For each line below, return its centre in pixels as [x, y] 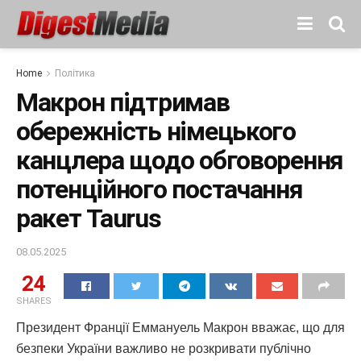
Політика [75, 73]
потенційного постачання [160, 189]
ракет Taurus [89, 218]
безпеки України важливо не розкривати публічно [164, 348]
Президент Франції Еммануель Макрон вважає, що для [180, 327]
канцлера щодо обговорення [180, 160]
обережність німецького [156, 131]
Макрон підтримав [123, 102]
